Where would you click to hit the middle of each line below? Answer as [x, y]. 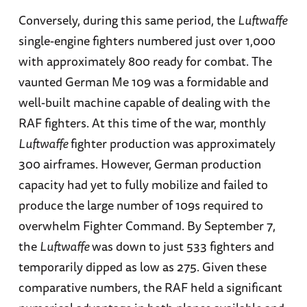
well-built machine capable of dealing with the [144, 102]
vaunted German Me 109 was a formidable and [143, 82]
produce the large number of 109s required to [140, 205]
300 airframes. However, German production [139, 164]
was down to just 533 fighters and [183, 246]
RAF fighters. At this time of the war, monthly [142, 123]
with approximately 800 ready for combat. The [145, 61]
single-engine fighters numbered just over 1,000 [147, 41]
